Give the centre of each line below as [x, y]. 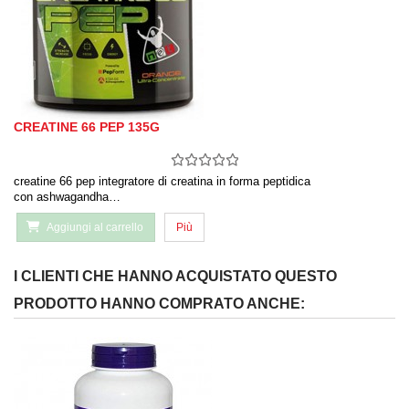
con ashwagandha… [67, 197]
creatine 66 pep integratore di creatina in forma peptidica [162, 182]
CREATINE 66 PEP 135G [87, 127]
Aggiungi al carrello [95, 228]
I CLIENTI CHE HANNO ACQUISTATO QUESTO [175, 277]
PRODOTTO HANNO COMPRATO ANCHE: [159, 304]
